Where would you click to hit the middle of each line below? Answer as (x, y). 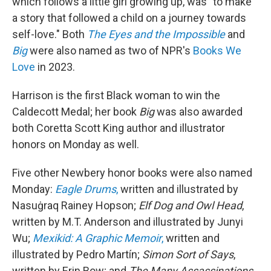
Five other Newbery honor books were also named (132, 173)
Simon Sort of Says (188, 255)
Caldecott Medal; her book (76, 112)
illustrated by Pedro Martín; (77, 255)
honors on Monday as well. (76, 145)
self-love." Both (50, 34)
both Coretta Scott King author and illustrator (119, 128)
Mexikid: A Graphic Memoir (97, 238)
